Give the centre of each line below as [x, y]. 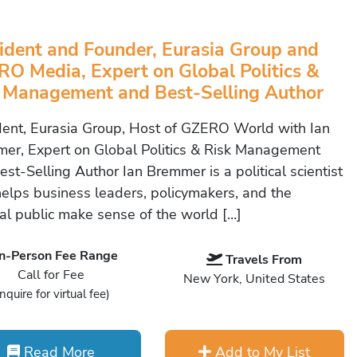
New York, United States [255, 279]
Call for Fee [51, 275]
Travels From [264, 260]
